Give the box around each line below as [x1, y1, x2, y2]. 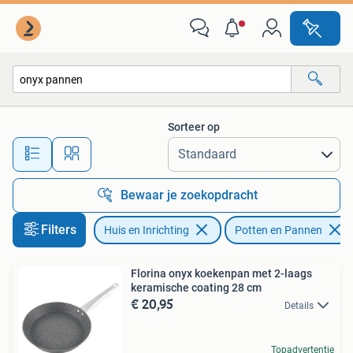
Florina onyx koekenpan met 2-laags [131, 267, 312, 280]
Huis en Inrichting [104, 224, 189, 236]
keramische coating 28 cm [131, 281, 262, 294]
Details [284, 300, 314, 311]
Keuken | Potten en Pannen [29, 106, 160, 120]
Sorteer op [168, 121, 220, 133]
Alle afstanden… [127, 140, 205, 154]
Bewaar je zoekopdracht [121, 188, 258, 203]
